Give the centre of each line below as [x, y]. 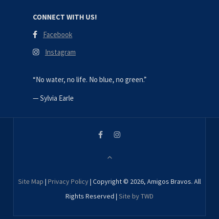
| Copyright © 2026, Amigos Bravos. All [144, 181]
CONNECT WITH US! [65, 17]
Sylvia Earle [57, 98]
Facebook [57, 34]
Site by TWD [136, 196]
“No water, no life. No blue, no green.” [89, 79]
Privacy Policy [68, 181]
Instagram [60, 52]
